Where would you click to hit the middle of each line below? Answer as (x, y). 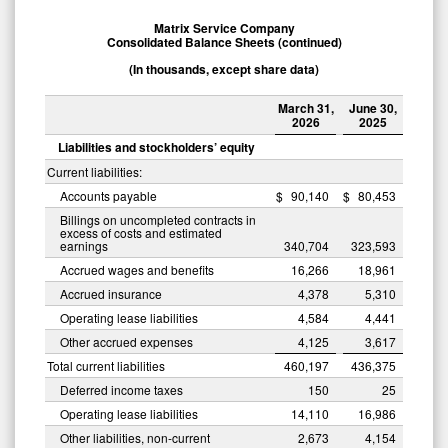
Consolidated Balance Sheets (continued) (224, 41)
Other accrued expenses (126, 341)
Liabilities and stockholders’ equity (156, 146)
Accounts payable (108, 195)
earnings (84, 245)
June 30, (373, 107)
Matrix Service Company (224, 27)
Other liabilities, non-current (135, 437)
